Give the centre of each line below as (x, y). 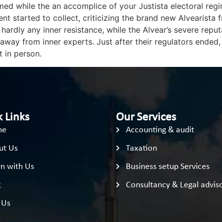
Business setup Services (168, 166)
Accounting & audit (160, 130)
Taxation (141, 148)
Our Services (146, 117)
